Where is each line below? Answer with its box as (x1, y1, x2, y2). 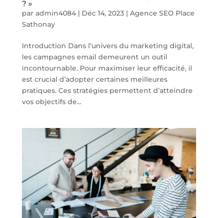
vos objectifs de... (21, 97, 81, 106)
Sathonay (21, 19, 55, 29)
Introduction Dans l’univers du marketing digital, (21, 41, 194, 50)
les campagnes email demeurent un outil (21, 52, 167, 61)
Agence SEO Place (129, 8, 195, 18)
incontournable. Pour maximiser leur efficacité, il (21, 63, 192, 73)
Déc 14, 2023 (81, 8, 124, 18)
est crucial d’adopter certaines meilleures (21, 74, 167, 84)
